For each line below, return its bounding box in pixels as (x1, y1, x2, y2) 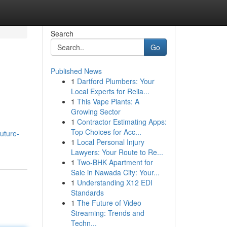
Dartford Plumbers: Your (77, 76, 155, 86)
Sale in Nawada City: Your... (70, 167, 160, 177)
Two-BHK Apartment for (77, 157, 153, 167)
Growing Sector (70, 106, 121, 117)
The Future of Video (77, 198, 141, 208)
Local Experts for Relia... (70, 86, 149, 96)
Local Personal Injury (77, 137, 144, 147)
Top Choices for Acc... (70, 127, 141, 137)
